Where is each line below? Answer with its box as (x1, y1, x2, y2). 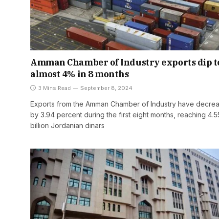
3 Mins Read (38, 84, 71, 91)
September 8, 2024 (80, 84, 132, 91)
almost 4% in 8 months (30, 68, 129, 80)
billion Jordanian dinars (30, 121, 105, 130)
